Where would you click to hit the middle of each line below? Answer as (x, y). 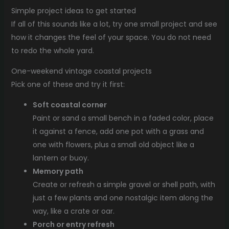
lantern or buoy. (61, 158)
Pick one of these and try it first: (68, 84)
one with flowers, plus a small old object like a (113, 144)
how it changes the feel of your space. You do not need (111, 37)
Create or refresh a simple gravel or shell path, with (124, 184)
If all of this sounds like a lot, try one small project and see (114, 24)
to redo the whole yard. (52, 50)
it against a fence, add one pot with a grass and (118, 131)
